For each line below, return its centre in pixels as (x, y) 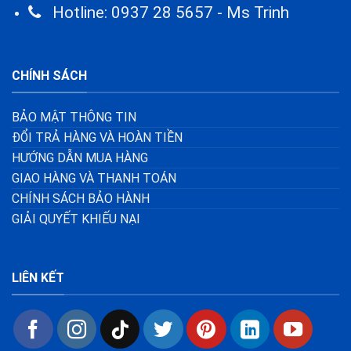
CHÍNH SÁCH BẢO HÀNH (81, 198)
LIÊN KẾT (38, 278)
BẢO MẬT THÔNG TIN (74, 117)
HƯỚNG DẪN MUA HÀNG (80, 157)
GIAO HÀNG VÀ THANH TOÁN (94, 178)
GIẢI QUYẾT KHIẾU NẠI (76, 219)
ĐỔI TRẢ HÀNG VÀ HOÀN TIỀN (97, 137)
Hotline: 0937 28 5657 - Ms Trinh (165, 13)
